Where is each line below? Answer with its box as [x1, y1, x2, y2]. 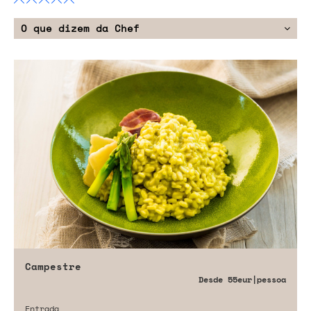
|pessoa [252, 273, 286, 285]
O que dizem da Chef [21, 20, 140, 35]
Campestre [25, 258, 81, 274]
